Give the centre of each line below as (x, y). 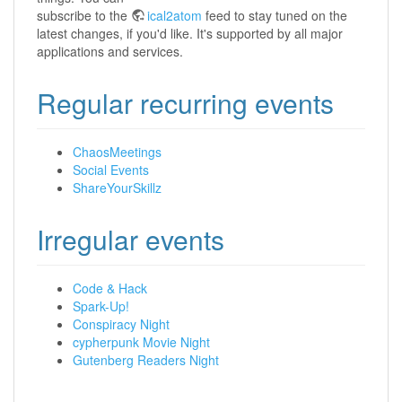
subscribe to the (84, 16)
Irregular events (131, 240)
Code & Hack (110, 288)
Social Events (111, 170)
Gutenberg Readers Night (146, 360)
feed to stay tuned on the (275, 16)
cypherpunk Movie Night (141, 342)
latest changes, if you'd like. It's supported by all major (190, 34)
